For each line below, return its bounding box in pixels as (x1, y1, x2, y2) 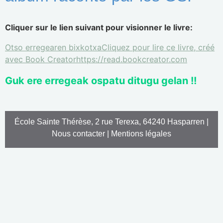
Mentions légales (111, 129, 171, 138)
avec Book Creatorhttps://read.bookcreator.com (5, 54, 187, 64)
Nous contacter (52, 129, 105, 138)
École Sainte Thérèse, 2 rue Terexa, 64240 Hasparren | (14, 117, 209, 126)
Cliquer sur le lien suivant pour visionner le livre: (5, 22, 193, 32)
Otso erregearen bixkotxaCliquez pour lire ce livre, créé (5, 42, 215, 52)
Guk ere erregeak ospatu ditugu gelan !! (5, 75, 197, 87)
